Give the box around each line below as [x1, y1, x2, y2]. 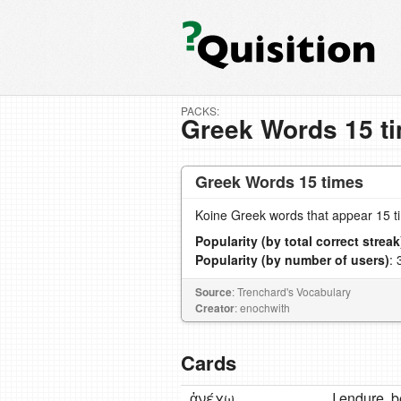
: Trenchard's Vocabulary [232, 284, 351, 299]
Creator [195, 300, 235, 316]
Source [195, 284, 232, 300]
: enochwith [235, 300, 290, 315]
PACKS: [181, 103, 219, 118]
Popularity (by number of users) [195, 251, 389, 269]
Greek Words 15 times [195, 170, 363, 193]
